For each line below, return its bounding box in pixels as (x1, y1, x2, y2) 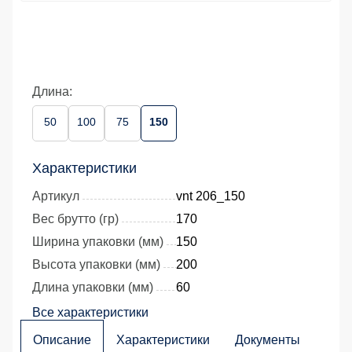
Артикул (32, 189, 79, 203)
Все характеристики (32, 306, 148, 320)
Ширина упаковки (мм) (32, 235, 163, 249)
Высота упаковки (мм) (32, 258, 160, 272)
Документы (235, 333, 300, 347)
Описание (33, 333, 91, 347)
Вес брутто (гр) (32, 212, 119, 226)
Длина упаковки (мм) (32, 280, 153, 295)
